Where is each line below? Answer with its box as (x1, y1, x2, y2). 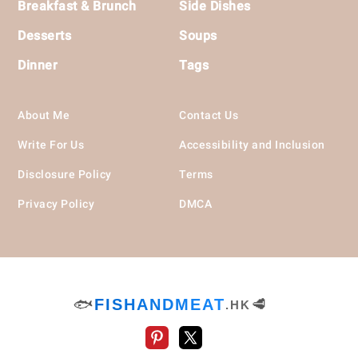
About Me (18, 108, 70, 121)
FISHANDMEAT (94, 295, 225, 313)
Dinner (18, 57, 58, 73)
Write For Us (18, 137, 85, 151)
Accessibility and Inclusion (179, 137, 325, 151)
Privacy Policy (18, 197, 95, 210)
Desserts (18, 27, 72, 43)
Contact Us (179, 108, 238, 121)
